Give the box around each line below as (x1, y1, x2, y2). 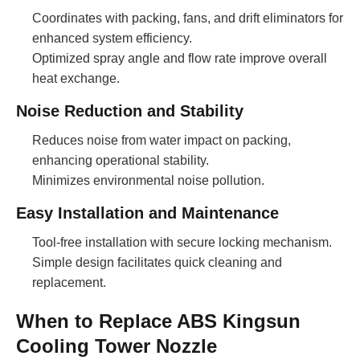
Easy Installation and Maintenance (16, 203, 279, 222)
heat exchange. (32, 71, 120, 85)
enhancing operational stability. (32, 153, 209, 167)
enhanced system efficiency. (32, 31, 192, 45)
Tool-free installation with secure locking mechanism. (32, 235, 332, 249)
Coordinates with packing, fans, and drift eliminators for (32, 10, 343, 25)
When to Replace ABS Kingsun (16, 309, 301, 332)
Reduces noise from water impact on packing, (32, 133, 291, 147)
